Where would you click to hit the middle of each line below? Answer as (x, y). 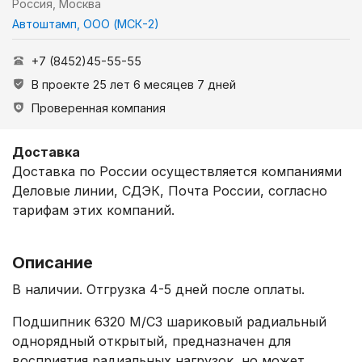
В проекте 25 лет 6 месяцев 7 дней (134, 84)
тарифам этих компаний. (93, 210)
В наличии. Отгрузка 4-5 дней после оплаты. (158, 289)
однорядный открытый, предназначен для (152, 341)
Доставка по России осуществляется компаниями (177, 171)
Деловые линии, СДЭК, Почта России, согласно (170, 190)
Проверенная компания (99, 107)
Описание (53, 262)
